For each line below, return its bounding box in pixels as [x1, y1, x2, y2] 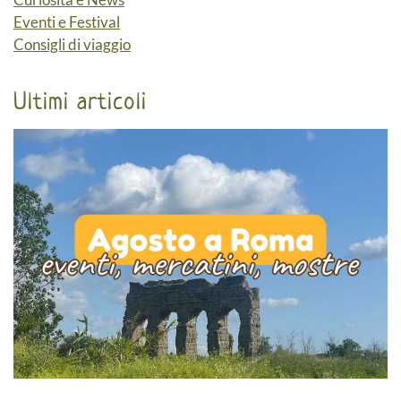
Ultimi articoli [13, 85, 147, 117]
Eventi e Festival [13, 13, 120, 32]
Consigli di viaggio [13, 35, 131, 55]
